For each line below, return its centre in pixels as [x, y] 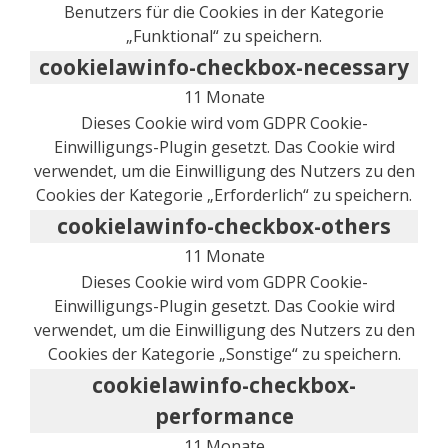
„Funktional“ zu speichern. [224, 35]
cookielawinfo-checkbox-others [224, 225]
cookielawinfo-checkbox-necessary [224, 66]
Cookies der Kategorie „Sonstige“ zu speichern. [224, 353]
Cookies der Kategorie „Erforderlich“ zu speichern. [224, 194]
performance [224, 415]
